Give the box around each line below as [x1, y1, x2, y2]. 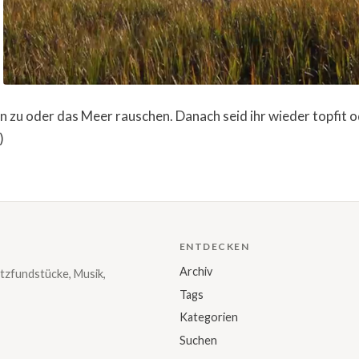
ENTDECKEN [179, 240, 249, 253]
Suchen [179, 333, 217, 347]
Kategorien [179, 310, 238, 325]
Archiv [179, 264, 212, 279]
